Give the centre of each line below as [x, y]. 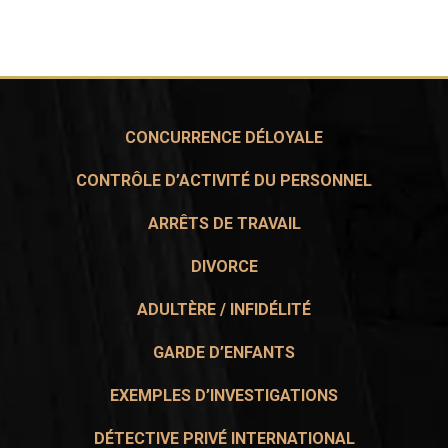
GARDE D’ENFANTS [224, 352]
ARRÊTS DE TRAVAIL [224, 223]
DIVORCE [224, 266]
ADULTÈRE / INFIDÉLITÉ [224, 309]
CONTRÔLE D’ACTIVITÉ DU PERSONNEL [224, 180]
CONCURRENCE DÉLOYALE [224, 137]
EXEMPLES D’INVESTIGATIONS [224, 395]
